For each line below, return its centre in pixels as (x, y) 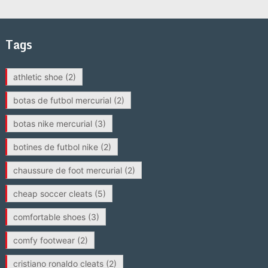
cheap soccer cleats (52, 194)
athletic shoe (38, 77)
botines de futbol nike (55, 147)
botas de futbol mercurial (62, 100)
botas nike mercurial (52, 124)
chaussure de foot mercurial (67, 170)
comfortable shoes (49, 217)
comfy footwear (44, 240)
